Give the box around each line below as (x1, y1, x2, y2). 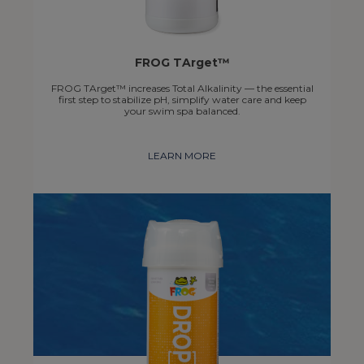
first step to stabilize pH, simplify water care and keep (58, 93, 306, 106)
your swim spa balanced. (123, 104, 240, 117)
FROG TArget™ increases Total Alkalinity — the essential (50, 81, 314, 94)
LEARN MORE (148, 149, 216, 162)
